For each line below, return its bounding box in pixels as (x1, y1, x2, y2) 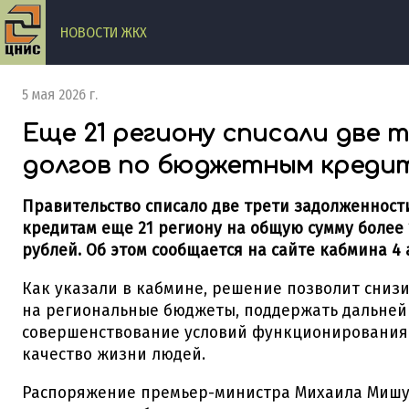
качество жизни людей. (22, 344, 205, 364)
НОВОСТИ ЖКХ (60, 23, 147, 41)
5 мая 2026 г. (22, 86, 98, 104)
